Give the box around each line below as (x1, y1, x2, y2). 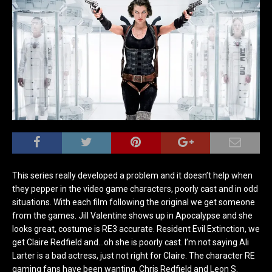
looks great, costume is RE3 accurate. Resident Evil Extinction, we (12, 223, 260, 234)
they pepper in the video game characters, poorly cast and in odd (12, 183, 258, 194)
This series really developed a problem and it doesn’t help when (12, 170, 253, 180)
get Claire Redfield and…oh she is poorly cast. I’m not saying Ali (12, 237, 249, 247)
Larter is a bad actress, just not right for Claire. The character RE (12, 250, 255, 260)
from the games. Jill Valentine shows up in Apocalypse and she (12, 210, 253, 220)
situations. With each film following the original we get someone (12, 197, 255, 207)
